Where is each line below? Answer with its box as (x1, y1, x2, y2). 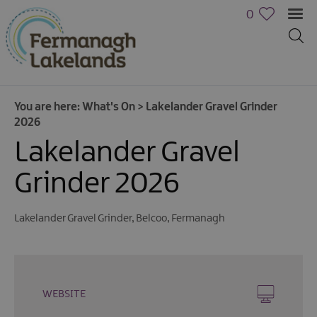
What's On (82, 101, 135, 114)
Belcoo (136, 213, 167, 225)
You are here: (14, 101, 82, 114)
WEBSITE (42, 288, 86, 300)
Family (28, 295, 62, 308)
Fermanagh (171, 213, 225, 225)
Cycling (28, 257, 67, 270)
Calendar (28, 203, 76, 216)
